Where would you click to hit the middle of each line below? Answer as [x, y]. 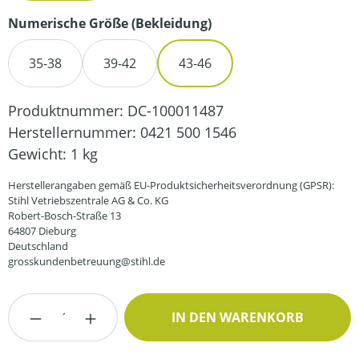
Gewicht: [39, 154]
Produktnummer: [68, 111]
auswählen [248, 22]
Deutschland [38, 246]
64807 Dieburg [42, 231]
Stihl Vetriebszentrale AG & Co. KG [88, 200]
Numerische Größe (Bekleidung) [110, 23]
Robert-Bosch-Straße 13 [65, 216]
